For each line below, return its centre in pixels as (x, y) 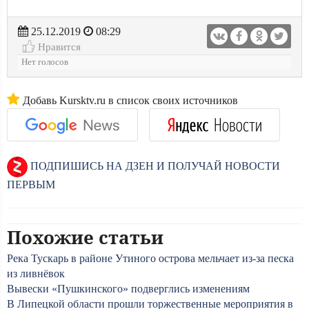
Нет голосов (45, 62)
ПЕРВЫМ (31, 185)
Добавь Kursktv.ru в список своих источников (129, 100)
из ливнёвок (36, 273)
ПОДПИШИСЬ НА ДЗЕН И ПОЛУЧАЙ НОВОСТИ (154, 166)
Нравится (58, 47)
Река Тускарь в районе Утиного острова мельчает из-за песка (150, 258)
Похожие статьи (85, 237)
